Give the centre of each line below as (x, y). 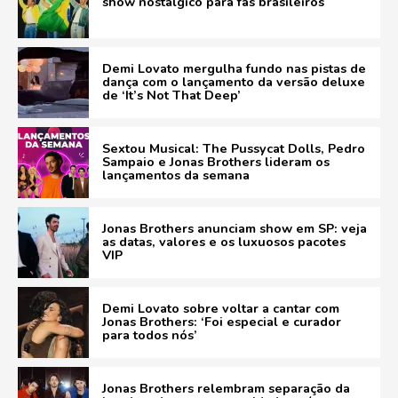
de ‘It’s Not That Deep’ (171, 95)
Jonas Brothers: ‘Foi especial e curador (222, 322)
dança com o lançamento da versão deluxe (234, 82)
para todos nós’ (150, 335)
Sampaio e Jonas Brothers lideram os (216, 162)
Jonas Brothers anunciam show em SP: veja (235, 228)
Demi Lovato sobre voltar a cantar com (221, 308)
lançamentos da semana (176, 175)
